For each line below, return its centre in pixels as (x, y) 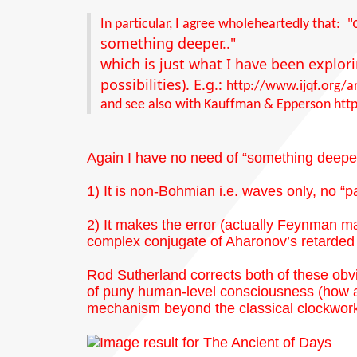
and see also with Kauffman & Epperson (217, 105)
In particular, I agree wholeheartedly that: (222, 25)
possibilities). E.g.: (163, 85)
